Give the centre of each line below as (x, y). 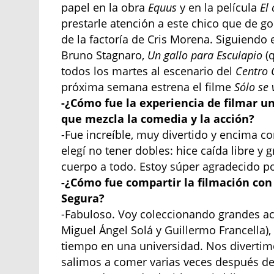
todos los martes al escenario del (149, 71)
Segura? (83, 198)
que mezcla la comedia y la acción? (158, 119)
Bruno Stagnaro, (105, 55)
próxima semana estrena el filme (148, 87)
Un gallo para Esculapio (205, 55)
